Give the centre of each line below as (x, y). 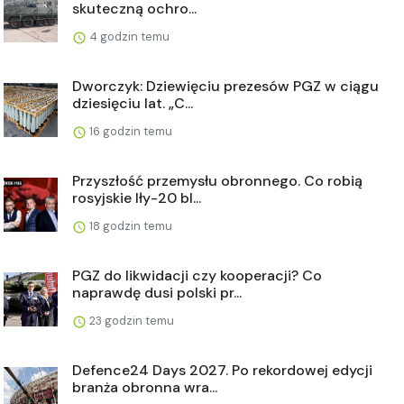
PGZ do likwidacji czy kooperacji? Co (197, 275)
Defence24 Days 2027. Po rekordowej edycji (222, 370)
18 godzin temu (129, 225)
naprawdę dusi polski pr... (157, 292)
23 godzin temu (130, 320)
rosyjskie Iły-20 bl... (137, 197)
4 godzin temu (128, 36)
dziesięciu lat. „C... (133, 103)
